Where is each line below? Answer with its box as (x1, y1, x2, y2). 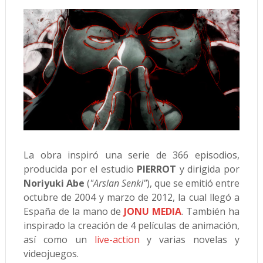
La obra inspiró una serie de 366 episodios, (23, 149, 240, 162)
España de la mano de (23, 205, 124, 218)
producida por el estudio (23, 163, 137, 176)
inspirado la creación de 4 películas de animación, (23, 219, 240, 232)
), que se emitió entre (147, 177, 240, 190)
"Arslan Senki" (89, 177, 147, 190)
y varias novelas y (139, 233, 240, 247)
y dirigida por (176, 163, 240, 176)
